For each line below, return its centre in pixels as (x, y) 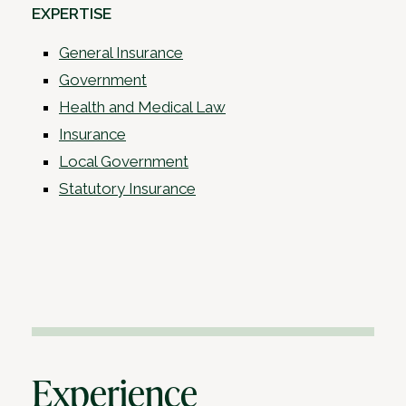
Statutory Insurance (127, 189)
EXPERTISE (72, 14)
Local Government (124, 162)
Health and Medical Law (142, 107)
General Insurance (121, 53)
